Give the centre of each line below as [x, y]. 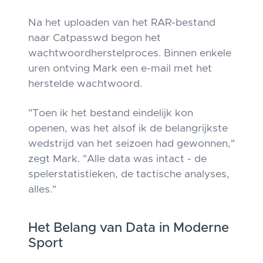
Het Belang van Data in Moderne [129, 228]
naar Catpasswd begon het [95, 38]
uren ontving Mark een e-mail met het [120, 69]
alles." [42, 190]
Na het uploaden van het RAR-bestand [122, 23]
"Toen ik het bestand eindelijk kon [111, 113]
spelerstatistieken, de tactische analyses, [129, 174]
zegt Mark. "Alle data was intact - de [117, 159]
